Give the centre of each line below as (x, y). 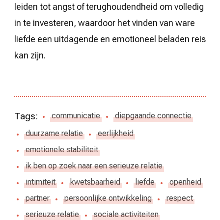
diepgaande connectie (153, 116)
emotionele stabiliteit (62, 150)
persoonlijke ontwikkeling (108, 198)
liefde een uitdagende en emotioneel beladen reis (110, 39)
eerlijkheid (116, 134)
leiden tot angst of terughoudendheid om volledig (109, 6)
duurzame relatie (54, 134)
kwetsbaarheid (95, 182)
